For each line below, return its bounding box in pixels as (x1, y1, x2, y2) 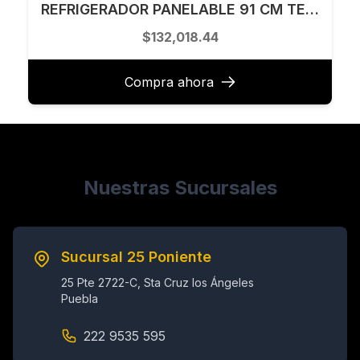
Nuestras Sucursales (83, 175, 277, 199)
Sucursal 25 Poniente (61, 247, 211, 265)
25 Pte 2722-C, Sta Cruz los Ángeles (61, 275, 254, 289)
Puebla (61, 291, 98, 305)
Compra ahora (124, 73, 214, 90)
